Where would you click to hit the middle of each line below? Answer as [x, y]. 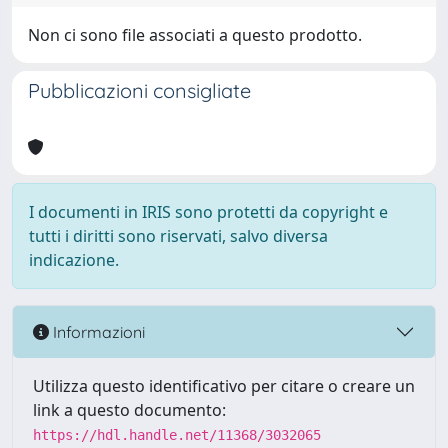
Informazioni [97, 331]
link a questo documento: [129, 410]
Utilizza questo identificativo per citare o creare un [224, 386]
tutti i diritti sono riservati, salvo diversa [178, 236]
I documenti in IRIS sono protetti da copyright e [208, 212]
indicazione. [74, 260]
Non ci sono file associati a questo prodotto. [195, 35]
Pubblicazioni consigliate [139, 90]
